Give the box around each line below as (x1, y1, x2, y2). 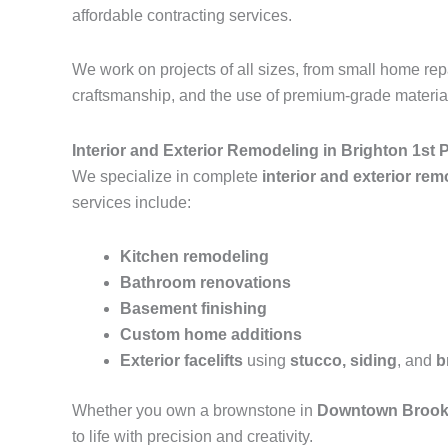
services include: (72, 194, 191, 211)
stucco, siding (290, 352, 397, 369)
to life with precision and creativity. (72, 428, 313, 445)
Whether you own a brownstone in (72, 402, 317, 419)
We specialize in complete (72, 168, 262, 185)
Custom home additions (120, 326, 302, 343)
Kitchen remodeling (120, 248, 269, 265)
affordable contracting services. (72, 7, 292, 24)
